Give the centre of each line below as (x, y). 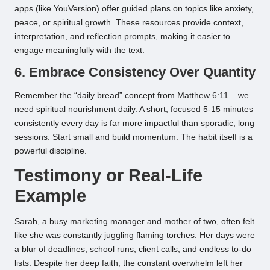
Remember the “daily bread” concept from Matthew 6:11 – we (132, 96)
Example (50, 196)
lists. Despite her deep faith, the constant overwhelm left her (129, 263)
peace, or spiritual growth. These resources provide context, (129, 22)
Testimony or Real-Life (108, 176)
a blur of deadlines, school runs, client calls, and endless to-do (133, 250)
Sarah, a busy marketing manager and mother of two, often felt (134, 222)
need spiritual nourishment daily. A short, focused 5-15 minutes (134, 110)
